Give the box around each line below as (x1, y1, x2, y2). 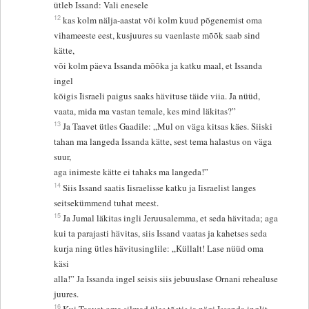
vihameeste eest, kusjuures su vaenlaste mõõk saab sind (54, 29, 261, 42)
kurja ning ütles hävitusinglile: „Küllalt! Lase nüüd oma (54, 242, 264, 255)
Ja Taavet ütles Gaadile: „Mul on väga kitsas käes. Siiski (63, 120, 276, 133)
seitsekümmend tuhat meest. (54, 197, 159, 210)
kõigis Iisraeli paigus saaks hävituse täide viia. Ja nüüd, (54, 90, 263, 103)
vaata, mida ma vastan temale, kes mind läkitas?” (54, 105, 237, 118)
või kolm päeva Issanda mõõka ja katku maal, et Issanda (54, 59, 263, 72)
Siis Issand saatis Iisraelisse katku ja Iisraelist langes (63, 181, 259, 195)
